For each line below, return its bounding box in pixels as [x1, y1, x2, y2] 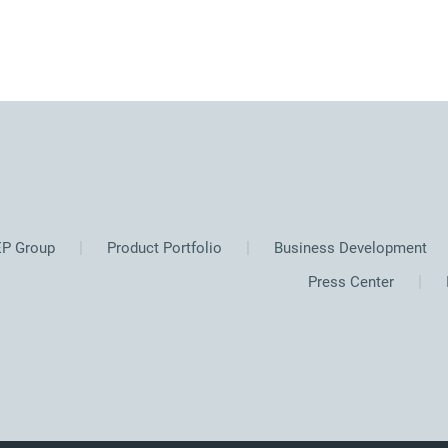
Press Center [308, 273, 394, 291]
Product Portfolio [103, 239, 222, 257]
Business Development [270, 239, 427, 257]
